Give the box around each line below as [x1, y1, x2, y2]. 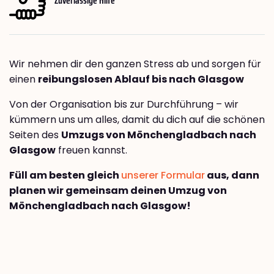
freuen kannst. [56, 143, 127, 158]
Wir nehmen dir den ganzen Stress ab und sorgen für [9, 57, 261, 72]
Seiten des [9, 128, 61, 143]
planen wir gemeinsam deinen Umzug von [9, 183, 227, 198]
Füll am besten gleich [9, 168, 121, 183]
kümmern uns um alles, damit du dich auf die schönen [9, 113, 265, 127]
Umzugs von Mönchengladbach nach [61, 128, 256, 143]
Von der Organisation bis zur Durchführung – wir [9, 97, 239, 112]
